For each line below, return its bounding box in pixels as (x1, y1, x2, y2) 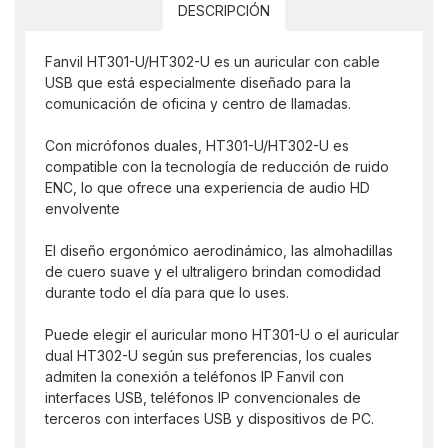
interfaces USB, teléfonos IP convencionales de (45, 389, 361, 407)
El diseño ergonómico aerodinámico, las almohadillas (45, 242, 393, 260)
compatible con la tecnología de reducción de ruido (45, 158, 389, 176)
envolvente (45, 200, 120, 218)
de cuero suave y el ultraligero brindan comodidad (45, 263, 381, 281)
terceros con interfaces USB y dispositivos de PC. (45, 410, 374, 428)
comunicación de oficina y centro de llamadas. (45, 95, 351, 113)
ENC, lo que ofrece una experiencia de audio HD (45, 179, 370, 197)
